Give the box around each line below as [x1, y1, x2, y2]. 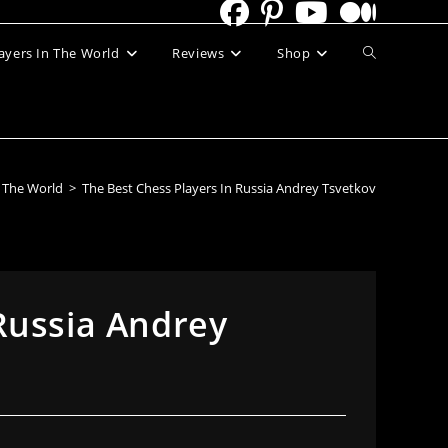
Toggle [362, 43, 406, 62]
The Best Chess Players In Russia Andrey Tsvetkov [82, 179, 376, 197]
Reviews [172, 44, 225, 62]
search [362, 161, 407, 180]
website [362, 102, 414, 121]
